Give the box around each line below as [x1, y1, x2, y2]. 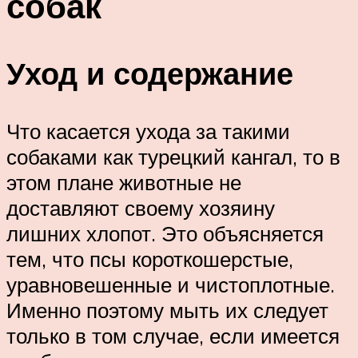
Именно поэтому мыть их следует [6, 297, 328, 324]
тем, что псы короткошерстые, [6, 246, 293, 272]
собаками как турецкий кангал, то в [6, 144, 340, 170]
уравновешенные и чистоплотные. [6, 272, 335, 298]
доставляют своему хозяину [6, 195, 275, 221]
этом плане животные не [6, 169, 241, 196]
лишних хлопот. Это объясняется [6, 221, 324, 247]
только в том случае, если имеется [6, 323, 340, 349]
